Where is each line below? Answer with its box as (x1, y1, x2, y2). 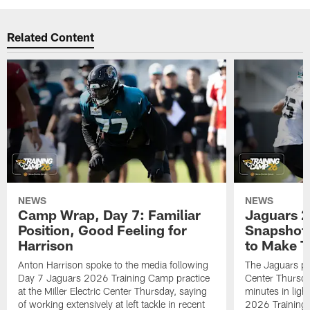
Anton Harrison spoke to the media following (18, 259, 209, 271)
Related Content (7, 29, 95, 44)
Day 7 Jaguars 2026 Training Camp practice (18, 272, 210, 284)
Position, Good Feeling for (18, 221, 188, 239)
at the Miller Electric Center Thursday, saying (18, 285, 208, 298)
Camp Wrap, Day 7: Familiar (18, 206, 201, 224)
